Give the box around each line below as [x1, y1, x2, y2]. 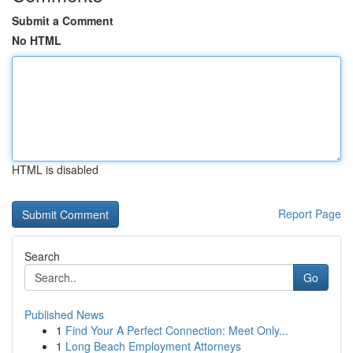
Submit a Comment [12, 13, 113, 28]
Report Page [278, 206, 341, 221]
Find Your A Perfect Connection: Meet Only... [65, 322, 288, 338]
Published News [24, 307, 104, 322]
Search [24, 248, 60, 264]
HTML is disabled [12, 162, 98, 177]
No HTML [12, 32, 61, 48]
